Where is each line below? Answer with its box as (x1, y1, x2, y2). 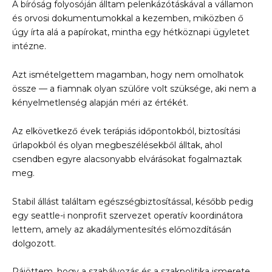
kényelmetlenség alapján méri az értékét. (12, 97, 188, 108)
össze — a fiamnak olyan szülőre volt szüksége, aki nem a (12, 83, 256, 94)
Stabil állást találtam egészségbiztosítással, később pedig (12, 195, 253, 207)
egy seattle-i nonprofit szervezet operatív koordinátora (12, 209, 243, 221)
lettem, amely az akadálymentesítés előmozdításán (12, 223, 231, 235)
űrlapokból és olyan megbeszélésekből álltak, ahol (12, 139, 222, 151)
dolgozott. (12, 237, 56, 249)
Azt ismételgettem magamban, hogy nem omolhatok (12, 69, 243, 80)
